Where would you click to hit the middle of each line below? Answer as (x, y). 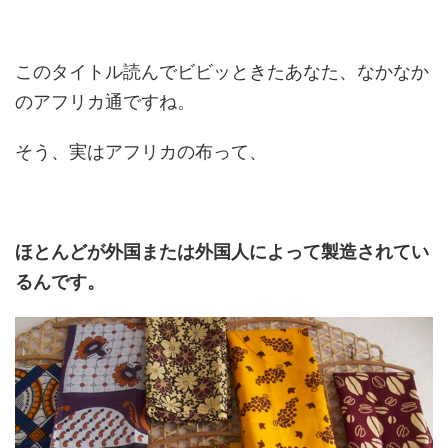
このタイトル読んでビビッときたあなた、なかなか (222, 71)
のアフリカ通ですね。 (105, 101)
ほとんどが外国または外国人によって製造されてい (222, 251)
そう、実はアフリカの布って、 (141, 151)
